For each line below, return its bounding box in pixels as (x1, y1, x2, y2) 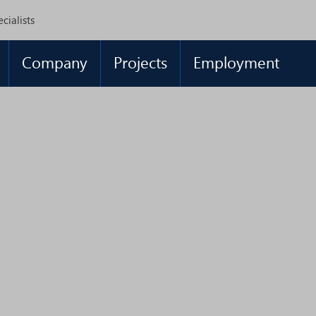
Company (22, 51, 87, 73)
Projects (114, 51, 167, 73)
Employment (193, 51, 279, 73)
